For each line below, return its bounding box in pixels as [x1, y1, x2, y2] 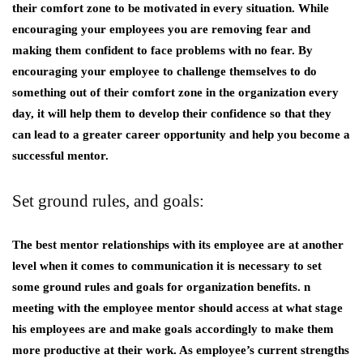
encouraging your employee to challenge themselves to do [12, 65, 317, 79]
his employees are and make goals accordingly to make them [12, 322, 334, 336]
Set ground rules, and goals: [12, 191, 204, 211]
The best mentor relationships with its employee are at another [12, 238, 344, 252]
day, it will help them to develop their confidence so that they [12, 107, 331, 121]
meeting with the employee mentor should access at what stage [12, 301, 343, 315]
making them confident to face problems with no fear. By [12, 44, 313, 58]
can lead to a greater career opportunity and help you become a [12, 128, 350, 142]
